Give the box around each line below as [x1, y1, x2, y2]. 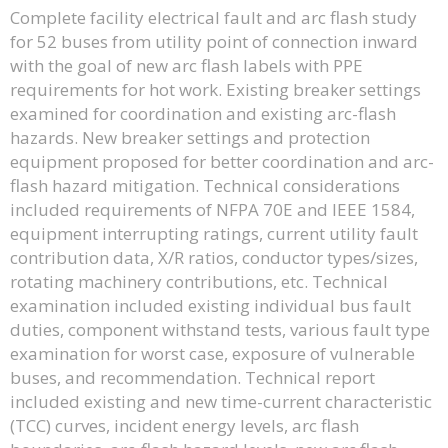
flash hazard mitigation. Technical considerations [10, 173, 400, 197]
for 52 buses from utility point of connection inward [10, 29, 418, 53]
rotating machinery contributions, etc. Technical [10, 269, 388, 293]
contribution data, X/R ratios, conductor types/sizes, [10, 245, 418, 269]
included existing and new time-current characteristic [10, 389, 432, 413]
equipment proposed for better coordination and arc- [10, 149, 434, 173]
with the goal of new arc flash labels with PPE [10, 53, 363, 77]
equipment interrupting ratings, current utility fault [10, 221, 418, 245]
